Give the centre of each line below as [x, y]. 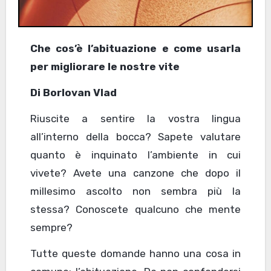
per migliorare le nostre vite [105, 66]
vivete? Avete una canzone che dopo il [135, 173]
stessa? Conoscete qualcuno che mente [135, 209]
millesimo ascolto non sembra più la [135, 191]
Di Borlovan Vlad [73, 92]
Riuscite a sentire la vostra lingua [135, 118]
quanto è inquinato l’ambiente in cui [135, 155]
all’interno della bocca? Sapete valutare [135, 136]
